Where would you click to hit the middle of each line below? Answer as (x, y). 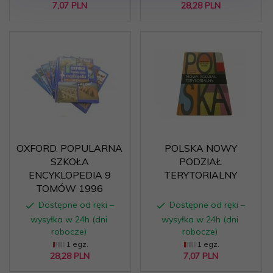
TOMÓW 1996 (69, 188)
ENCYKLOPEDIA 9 (69, 175)
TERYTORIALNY (200, 175)
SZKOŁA (69, 161)
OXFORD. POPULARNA (69, 148)
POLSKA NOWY (200, 148)
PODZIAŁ (200, 161)
